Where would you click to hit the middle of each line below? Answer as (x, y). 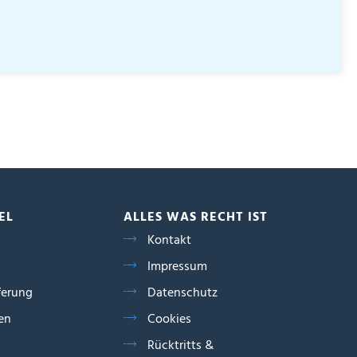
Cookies (169, 320)
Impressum (177, 267)
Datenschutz (182, 294)
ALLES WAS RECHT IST (195, 218)
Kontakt (169, 241)
